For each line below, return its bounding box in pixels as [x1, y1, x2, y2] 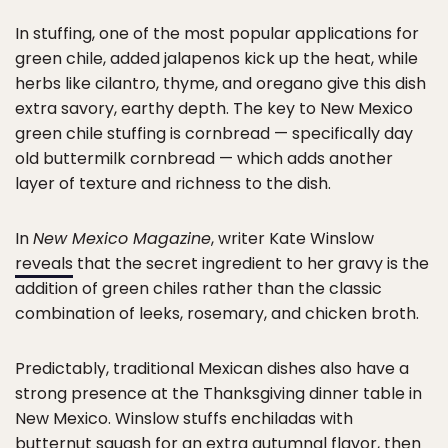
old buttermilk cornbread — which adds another [15, 147, 393, 171]
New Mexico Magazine [33, 227, 211, 251]
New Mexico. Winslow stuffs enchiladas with [15, 407, 353, 431]
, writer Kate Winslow [211, 227, 374, 251]
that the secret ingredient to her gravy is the [73, 252, 429, 276]
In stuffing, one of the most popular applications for [15, 22, 419, 46]
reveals [15, 252, 73, 276]
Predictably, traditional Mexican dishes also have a [15, 357, 409, 381]
